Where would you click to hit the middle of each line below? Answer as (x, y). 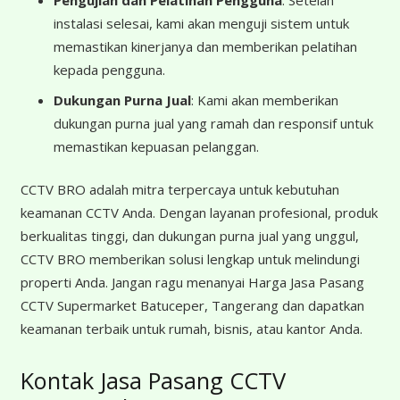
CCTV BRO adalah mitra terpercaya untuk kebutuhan (179, 190)
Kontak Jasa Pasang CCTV (153, 381)
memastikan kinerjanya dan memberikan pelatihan (205, 47)
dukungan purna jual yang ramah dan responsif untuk (213, 123)
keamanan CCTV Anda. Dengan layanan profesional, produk (199, 213)
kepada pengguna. (109, 70)
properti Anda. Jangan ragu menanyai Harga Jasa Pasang (192, 283)
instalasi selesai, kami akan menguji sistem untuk (201, 24)
